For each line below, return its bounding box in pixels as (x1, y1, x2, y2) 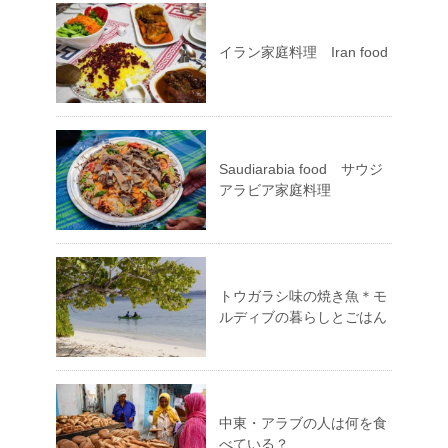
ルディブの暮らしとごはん (219, 309, 387, 326)
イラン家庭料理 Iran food (219, 44, 388, 61)
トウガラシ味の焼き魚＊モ (219, 288, 387, 305)
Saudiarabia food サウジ (219, 161, 383, 178)
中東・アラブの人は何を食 (219, 415, 387, 432)
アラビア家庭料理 (219, 182, 331, 199)
